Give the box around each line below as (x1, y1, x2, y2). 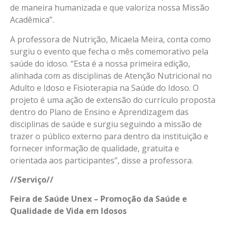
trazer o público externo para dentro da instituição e (10, 130, 208, 142)
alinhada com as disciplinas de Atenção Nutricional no (10, 70, 212, 81)
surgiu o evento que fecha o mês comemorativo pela (10, 45, 208, 57)
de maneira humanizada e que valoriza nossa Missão (10, 2, 209, 14)
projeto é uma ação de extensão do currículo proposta (10, 94, 215, 105)
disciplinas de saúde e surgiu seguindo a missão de (10, 118, 202, 130)
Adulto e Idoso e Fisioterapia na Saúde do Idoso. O (10, 82, 199, 93)
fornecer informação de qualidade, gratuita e (10, 142, 179, 154)
